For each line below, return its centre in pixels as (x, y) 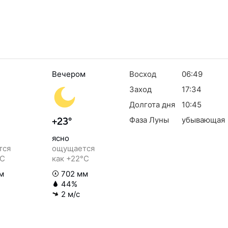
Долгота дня (152, 105)
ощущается (73, 148)
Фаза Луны (149, 120)
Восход (143, 74)
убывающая (203, 120)
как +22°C (70, 159)
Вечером (69, 74)
